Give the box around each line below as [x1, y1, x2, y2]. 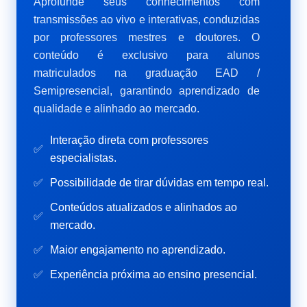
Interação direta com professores [50, 134, 208, 146]
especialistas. [50, 151, 116, 164]
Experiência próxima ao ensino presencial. [50, 268, 257, 280]
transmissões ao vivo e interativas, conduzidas [34, 13, 260, 25]
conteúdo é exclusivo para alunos [34, 49, 260, 61]
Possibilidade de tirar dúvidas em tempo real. [50, 176, 269, 188]
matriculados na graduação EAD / [34, 66, 260, 79]
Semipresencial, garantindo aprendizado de [34, 84, 260, 97]
